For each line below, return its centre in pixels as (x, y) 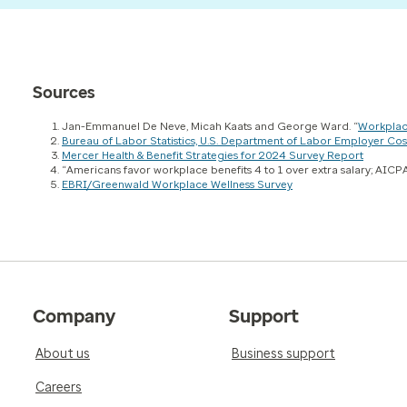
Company (74, 316)
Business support (283, 353)
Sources (64, 92)
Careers (59, 387)
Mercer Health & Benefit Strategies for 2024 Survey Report (213, 155)
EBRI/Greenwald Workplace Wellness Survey (177, 184)
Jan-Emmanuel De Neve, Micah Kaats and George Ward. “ (210, 126)
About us (63, 353)
